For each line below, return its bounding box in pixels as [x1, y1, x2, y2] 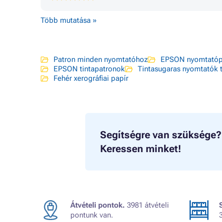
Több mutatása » [41, 16, 97, 25]
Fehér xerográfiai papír [54, 74, 128, 83]
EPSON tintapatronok [54, 64, 125, 73]
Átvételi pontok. [70, 201, 125, 210]
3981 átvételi [125, 201, 169, 210]
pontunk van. [70, 211, 113, 220]
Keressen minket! [100, 143, 181, 155]
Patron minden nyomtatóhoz [54, 55, 148, 64]
